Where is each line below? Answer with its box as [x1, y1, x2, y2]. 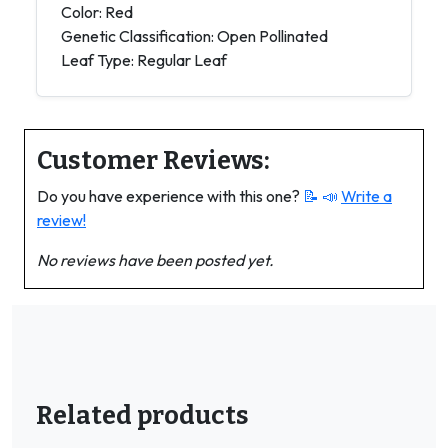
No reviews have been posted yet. [37, 250, 274, 270]
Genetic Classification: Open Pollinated [61, 26, 328, 46]
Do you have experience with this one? [37, 186, 303, 206]
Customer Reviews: [37, 145, 270, 176]
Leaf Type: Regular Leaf [61, 50, 227, 70]
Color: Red [61, 2, 133, 22]
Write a [341, 186, 392, 206]
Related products [36, 400, 249, 431]
